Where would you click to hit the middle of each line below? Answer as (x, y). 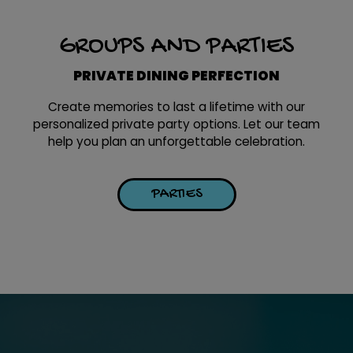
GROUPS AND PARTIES (176, 46)
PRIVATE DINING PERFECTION (176, 76)
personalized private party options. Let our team (176, 124)
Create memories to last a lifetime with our (176, 107)
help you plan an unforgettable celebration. (176, 141)
